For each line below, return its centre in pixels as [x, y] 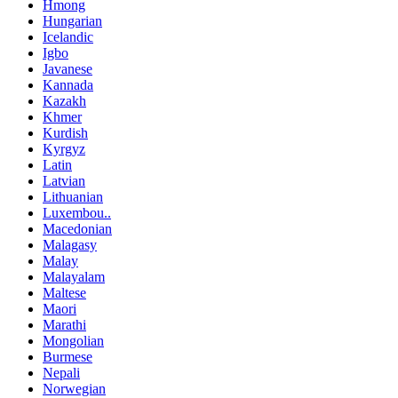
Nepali [61, 372]
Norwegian [74, 388]
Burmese [68, 356]
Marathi [64, 324]
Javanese [68, 68]
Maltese [64, 292]
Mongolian [73, 340]
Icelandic [68, 36]
